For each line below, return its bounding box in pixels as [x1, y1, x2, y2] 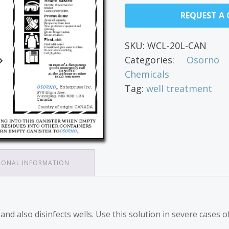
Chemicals [125, 68, 169, 80]
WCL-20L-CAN [147, 39, 207, 52]
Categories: [125, 54, 187, 66]
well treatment [146, 82, 212, 95]
